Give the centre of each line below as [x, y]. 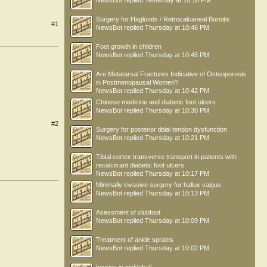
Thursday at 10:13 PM [177, 193]
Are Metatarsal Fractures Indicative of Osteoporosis [171, 74]
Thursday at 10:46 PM [177, 27]
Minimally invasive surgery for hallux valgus [159, 185]
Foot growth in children [129, 46]
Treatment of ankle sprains [135, 240]
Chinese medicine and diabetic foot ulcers [156, 102]
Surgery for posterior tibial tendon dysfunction [162, 129]
